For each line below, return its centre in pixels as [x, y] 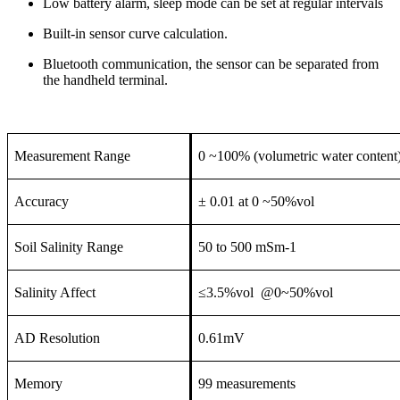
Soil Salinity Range [69, 247]
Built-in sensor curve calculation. [135, 34]
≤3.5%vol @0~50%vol [266, 293]
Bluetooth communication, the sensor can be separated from [211, 64]
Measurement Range [72, 156]
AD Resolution [57, 338]
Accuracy [42, 202]
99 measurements [247, 384]
